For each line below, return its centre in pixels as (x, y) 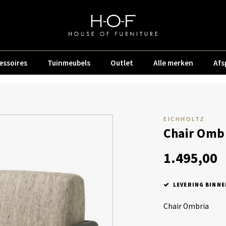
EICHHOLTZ (184, 119)
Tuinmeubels (69, 63)
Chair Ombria (186, 206)
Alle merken (173, 63)
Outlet (122, 63)
